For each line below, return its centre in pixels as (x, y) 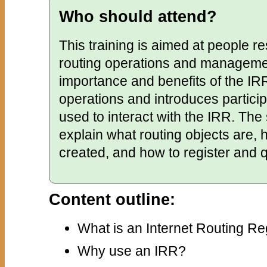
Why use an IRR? (132, 251)
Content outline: (112, 200)
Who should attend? (138, 16)
